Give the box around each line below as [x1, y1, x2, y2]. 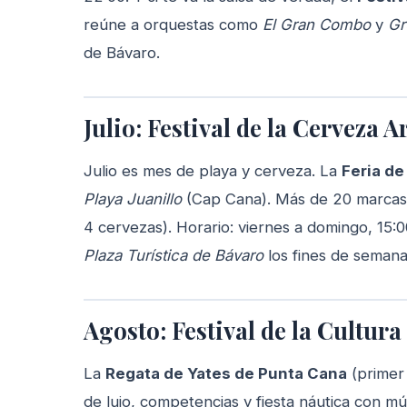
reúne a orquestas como [84, 15, 263, 35]
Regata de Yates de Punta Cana [105, 364, 347, 383]
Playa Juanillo [84, 190, 182, 209]
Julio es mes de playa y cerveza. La [84, 162, 342, 181]
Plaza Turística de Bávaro [84, 246, 263, 265]
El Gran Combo [263, 15, 371, 35]
